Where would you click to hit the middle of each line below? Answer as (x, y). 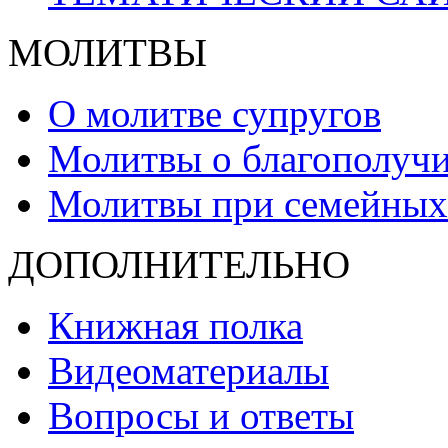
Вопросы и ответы (201, 415)
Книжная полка (175, 325)
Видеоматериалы (188, 370)
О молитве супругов (214, 113)
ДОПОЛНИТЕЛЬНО (179, 264)
